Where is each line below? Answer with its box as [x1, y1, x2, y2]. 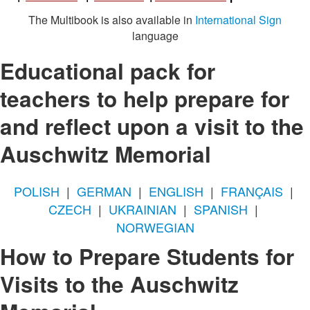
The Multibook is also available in [28, 11, 195, 28]
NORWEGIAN [116, 217, 194, 236]
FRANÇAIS [220, 181, 283, 200]
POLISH [13, 181, 60, 200]
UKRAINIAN [109, 199, 176, 218]
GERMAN [76, 181, 131, 200]
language [131, 27, 179, 44]
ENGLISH [148, 181, 203, 200]
